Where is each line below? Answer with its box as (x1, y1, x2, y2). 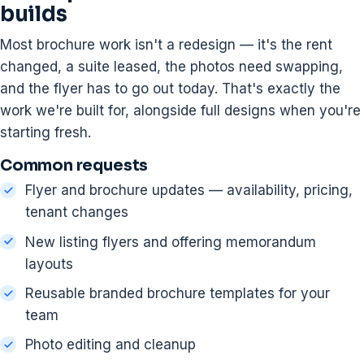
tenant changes (24, 204, 128, 221)
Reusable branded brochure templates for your (24, 285, 330, 302)
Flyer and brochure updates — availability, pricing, (24, 182, 353, 199)
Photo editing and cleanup (24, 336, 196, 353)
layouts (24, 255, 73, 272)
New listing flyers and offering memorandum (24, 233, 316, 250)
